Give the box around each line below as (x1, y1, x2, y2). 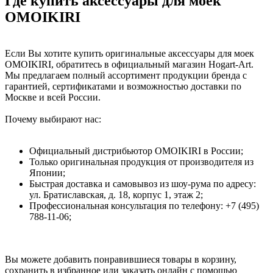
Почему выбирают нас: (5, 114, 101, 125)
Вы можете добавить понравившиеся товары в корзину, (5, 254, 236, 265)
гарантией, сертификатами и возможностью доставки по (5, 81, 241, 92)
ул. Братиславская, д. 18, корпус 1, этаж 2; (29, 190, 203, 200)
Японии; (29, 168, 65, 179)
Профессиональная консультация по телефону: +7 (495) (29, 200, 259, 211)
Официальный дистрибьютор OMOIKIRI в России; (29, 146, 243, 157)
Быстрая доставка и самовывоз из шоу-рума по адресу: (29, 179, 256, 190)
